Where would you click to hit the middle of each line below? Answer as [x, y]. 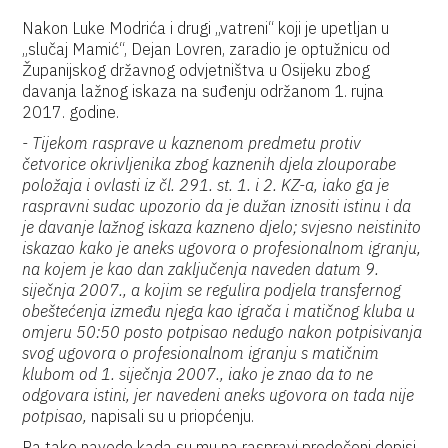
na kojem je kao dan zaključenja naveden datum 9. [201, 269]
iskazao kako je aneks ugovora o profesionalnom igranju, [222, 248]
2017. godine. [71, 112]
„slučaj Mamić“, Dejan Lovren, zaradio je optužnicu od [206, 49]
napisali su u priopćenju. [173, 416]
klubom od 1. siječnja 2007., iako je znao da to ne [198, 374]
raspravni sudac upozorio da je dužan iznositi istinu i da [217, 206]
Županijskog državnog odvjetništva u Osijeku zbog [196, 70]
